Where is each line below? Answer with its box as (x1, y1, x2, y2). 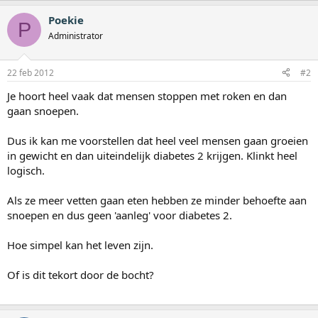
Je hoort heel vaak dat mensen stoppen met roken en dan (7, 88, 287, 103)
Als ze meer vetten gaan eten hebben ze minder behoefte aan (7, 192, 307, 207)
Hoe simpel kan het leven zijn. (7, 237, 153, 252)
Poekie (48, 13, 84, 28)
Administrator (48, 30, 103, 43)
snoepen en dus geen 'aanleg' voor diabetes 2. (7, 207, 232, 222)
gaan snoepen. (7, 103, 79, 118)
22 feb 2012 (7, 66, 54, 79)
